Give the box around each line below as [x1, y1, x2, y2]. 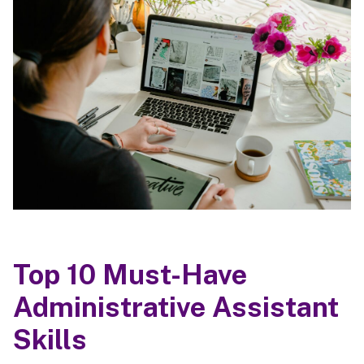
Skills [13, 323, 87, 357]
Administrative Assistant [13, 291, 339, 324]
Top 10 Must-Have [13, 258, 247, 292]
